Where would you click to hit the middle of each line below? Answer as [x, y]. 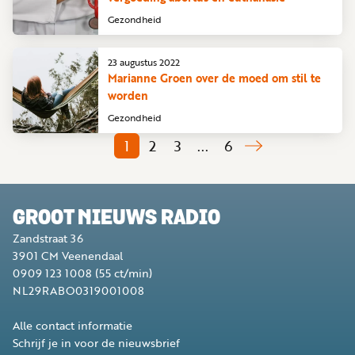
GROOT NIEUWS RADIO [116, 219]
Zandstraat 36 [48, 238]
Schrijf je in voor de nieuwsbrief [96, 343]
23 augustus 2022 [144, 61]
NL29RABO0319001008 [78, 290]
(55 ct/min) [122, 273]
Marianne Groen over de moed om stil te [214, 78]
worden [128, 95]
